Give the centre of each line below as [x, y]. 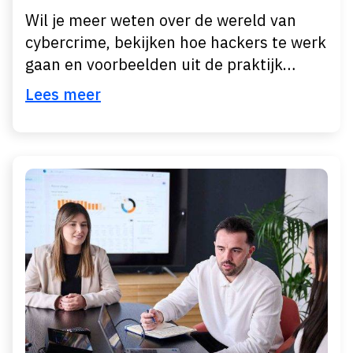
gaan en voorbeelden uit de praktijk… [160, 64]
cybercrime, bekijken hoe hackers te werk [176, 42]
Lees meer [63, 94]
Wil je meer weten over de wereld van [161, 20]
